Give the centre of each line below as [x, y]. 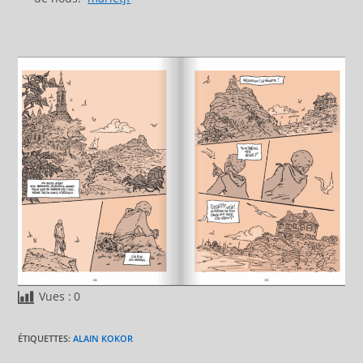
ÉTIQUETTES [43, 339]
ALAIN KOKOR [103, 339]
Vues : [56, 297]
